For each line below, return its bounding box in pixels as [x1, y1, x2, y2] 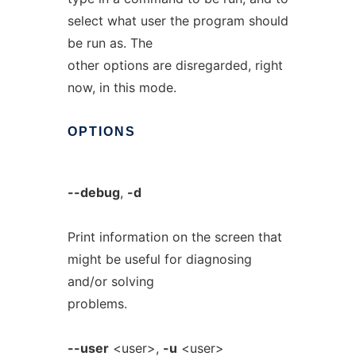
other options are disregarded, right [67, 57, 283, 73]
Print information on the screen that [67, 229, 282, 245]
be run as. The [67, 35, 153, 51]
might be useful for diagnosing [67, 251, 252, 267]
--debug [67, 184, 120, 200]
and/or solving [67, 273, 154, 289]
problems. [67, 296, 127, 311]
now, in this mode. [67, 79, 176, 95]
